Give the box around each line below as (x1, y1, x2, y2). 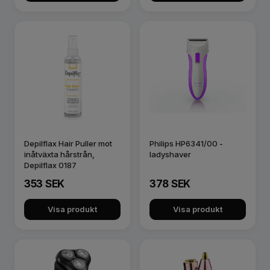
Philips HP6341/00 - (149, 139, 223, 148)
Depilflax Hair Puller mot (24, 139, 112, 148)
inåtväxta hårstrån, (24, 149, 95, 159)
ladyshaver (149, 149, 191, 159)
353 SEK (24, 178, 64, 190)
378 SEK (149, 178, 190, 190)
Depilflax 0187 (24, 160, 77, 170)
